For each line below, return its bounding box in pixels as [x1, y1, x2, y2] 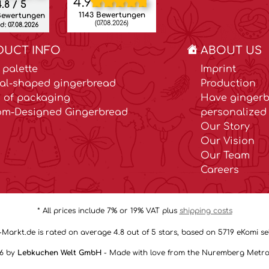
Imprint [201, 64, 236, 75]
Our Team [201, 150, 250, 162]
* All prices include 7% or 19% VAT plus [37, 207, 180, 216]
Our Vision [201, 136, 255, 147]
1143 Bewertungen [78, 10, 145, 19]
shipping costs [179, 207, 232, 216]
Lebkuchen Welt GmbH [17, 249, 101, 258]
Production [201, 78, 256, 89]
